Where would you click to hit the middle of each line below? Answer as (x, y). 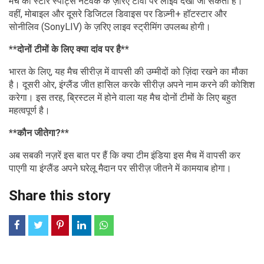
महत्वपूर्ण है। (29, 110)
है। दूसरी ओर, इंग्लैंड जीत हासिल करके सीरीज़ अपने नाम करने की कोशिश (132, 84)
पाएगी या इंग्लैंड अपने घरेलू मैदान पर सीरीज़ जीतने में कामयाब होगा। (120, 168)
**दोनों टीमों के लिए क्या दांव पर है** (69, 49)
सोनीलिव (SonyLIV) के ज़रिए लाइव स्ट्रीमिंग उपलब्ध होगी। (110, 27)
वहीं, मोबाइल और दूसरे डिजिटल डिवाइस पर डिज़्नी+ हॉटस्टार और (118, 14)
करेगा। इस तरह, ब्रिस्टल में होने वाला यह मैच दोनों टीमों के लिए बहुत (123, 97)
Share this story (60, 195)
